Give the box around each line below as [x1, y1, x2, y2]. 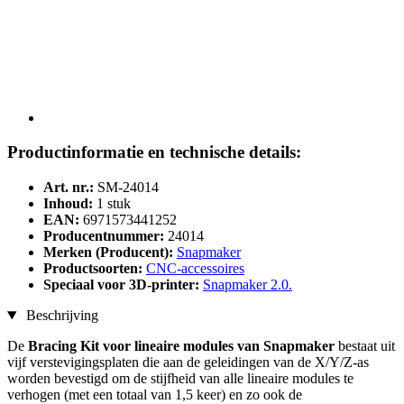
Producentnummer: [43, 228, 164, 244]
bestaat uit [335, 338, 395, 354]
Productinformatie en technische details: [7, 142, 301, 162]
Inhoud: [43, 196, 93, 212]
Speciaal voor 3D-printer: [43, 277, 203, 293]
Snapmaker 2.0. [203, 277, 292, 293]
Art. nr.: [43, 179, 94, 196]
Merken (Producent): [43, 244, 173, 261]
